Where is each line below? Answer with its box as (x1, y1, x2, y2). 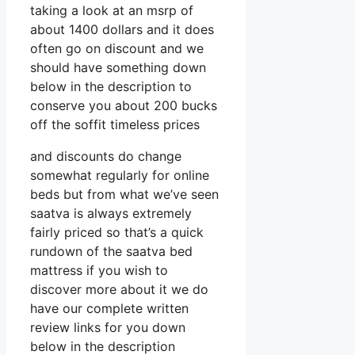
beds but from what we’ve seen (30, 186, 219, 203)
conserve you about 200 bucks (30, 97, 217, 114)
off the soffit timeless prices (30, 116, 200, 133)
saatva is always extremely (30, 205, 192, 222)
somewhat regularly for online (30, 167, 209, 184)
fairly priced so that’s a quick (30, 224, 204, 241)
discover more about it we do (30, 281, 208, 298)
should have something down (30, 59, 206, 76)
